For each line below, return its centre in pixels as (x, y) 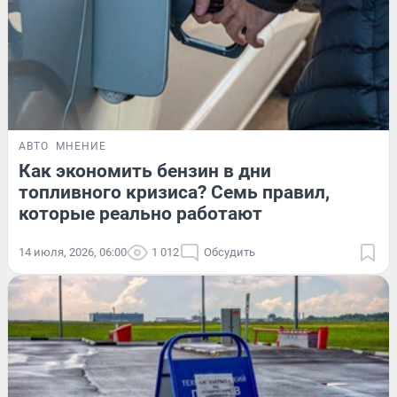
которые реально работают (140, 213)
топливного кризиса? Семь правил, (174, 192)
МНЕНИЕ (81, 146)
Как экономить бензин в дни (145, 171)
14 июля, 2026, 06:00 (73, 252)
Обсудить (230, 252)
